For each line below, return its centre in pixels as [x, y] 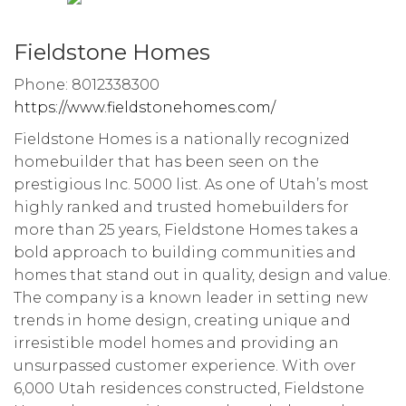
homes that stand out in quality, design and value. [202, 275]
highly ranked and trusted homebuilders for [181, 207]
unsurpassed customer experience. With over [185, 366]
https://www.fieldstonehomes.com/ [145, 107]
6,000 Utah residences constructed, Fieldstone [189, 388]
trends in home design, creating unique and [182, 320]
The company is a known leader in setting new [191, 298]
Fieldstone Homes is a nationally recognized [182, 139]
